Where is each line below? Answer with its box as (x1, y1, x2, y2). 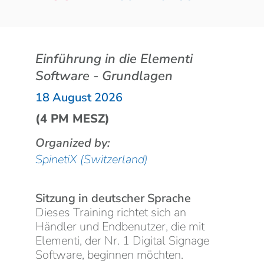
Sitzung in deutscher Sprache (35, 190, 191, 207)
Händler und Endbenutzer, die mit (35, 219, 204, 235)
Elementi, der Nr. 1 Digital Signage (35, 233, 209, 249)
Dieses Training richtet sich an (35, 204, 186, 221)
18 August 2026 (35, 90, 123, 106)
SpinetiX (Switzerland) (35, 151, 148, 168)
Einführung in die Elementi (35, 50, 193, 68)
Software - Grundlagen (35, 67, 173, 85)
